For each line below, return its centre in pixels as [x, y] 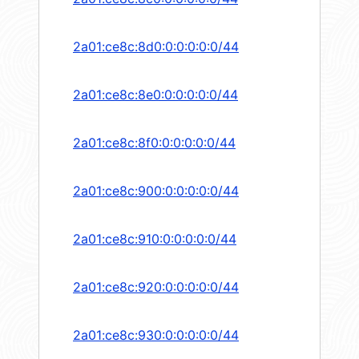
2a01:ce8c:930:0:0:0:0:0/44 [156, 335]
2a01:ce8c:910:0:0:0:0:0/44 [155, 239]
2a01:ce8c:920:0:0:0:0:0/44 [156, 287]
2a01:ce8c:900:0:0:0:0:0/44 [156, 191]
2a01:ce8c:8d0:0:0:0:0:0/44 [156, 47]
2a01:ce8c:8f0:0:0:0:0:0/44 [154, 143]
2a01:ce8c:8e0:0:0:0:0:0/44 [155, 95]
